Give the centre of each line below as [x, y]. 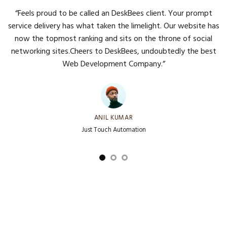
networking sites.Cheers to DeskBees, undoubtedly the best [113, 52]
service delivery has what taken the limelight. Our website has [113, 27]
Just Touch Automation [113, 131]
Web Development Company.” [113, 65]
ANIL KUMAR [113, 118]
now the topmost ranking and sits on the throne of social [113, 39]
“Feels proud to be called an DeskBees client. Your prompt [113, 14]
